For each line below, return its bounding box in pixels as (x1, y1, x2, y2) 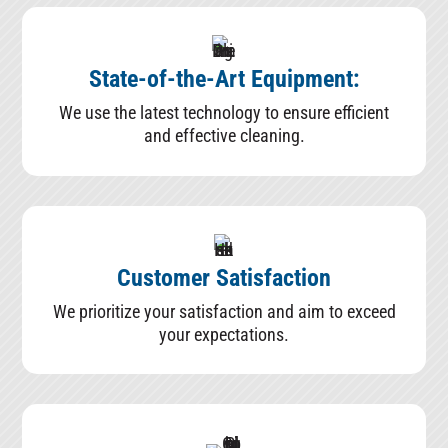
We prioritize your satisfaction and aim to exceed (52, 300, 396, 322)
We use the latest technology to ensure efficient (59, 102, 389, 124)
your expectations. (159, 323, 289, 345)
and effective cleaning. (143, 125, 305, 147)
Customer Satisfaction (117, 263, 331, 292)
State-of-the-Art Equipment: (88, 65, 360, 94)
